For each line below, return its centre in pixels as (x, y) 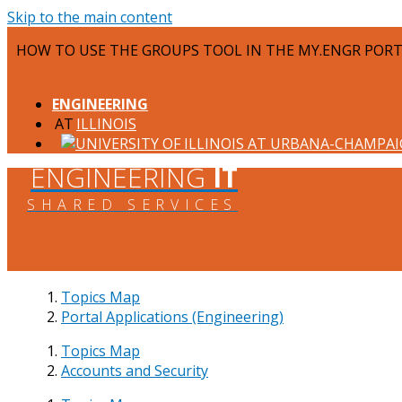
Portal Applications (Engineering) (172, 317)
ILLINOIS (106, 124)
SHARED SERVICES (132, 205)
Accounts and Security (135, 371)
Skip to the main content (90, 17)
